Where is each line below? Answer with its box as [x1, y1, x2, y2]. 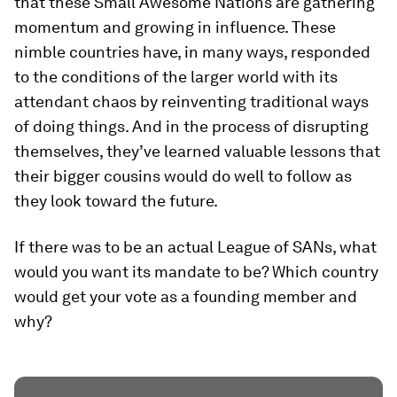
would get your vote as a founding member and [14, 286, 357, 306]
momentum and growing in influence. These [14, 17, 336, 36]
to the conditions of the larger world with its [14, 66, 338, 86]
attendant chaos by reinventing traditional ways [14, 91, 369, 111]
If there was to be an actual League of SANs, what [14, 237, 377, 256]
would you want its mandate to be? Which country [14, 261, 378, 281]
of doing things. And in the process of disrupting [14, 116, 369, 136]
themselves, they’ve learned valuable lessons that [14, 141, 380, 160]
